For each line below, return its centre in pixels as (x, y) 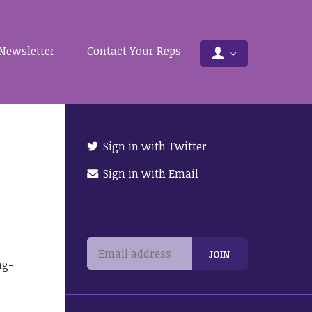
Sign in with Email (150, 173)
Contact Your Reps (134, 51)
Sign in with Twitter (154, 146)
